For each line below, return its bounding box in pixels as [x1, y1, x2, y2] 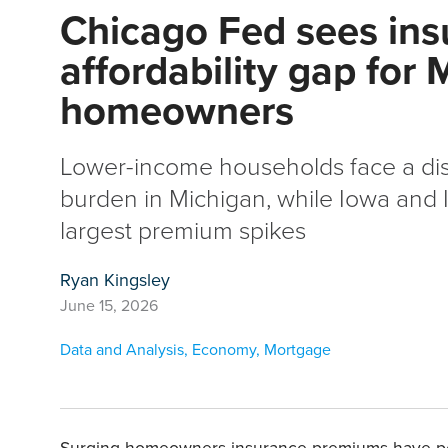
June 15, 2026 [60, 294, 158, 316]
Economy [192, 338, 256, 360]
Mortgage [264, 338, 331, 360]
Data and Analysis [60, 338, 184, 360]
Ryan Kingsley [60, 267, 170, 292]
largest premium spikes [60, 212, 306, 247]
